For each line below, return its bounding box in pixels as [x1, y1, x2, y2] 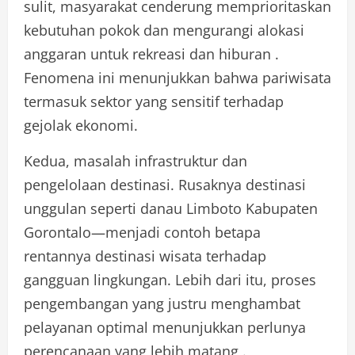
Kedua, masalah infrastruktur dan [24, 151, 247, 170]
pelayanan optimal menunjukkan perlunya [24, 317, 306, 337]
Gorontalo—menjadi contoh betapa [24, 222, 261, 242]
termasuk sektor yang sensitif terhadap [24, 91, 284, 111]
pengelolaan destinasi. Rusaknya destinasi [24, 174, 306, 194]
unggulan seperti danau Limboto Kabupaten [24, 198, 318, 218]
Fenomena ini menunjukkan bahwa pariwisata [24, 67, 331, 87]
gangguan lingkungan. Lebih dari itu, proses [24, 269, 316, 289]
